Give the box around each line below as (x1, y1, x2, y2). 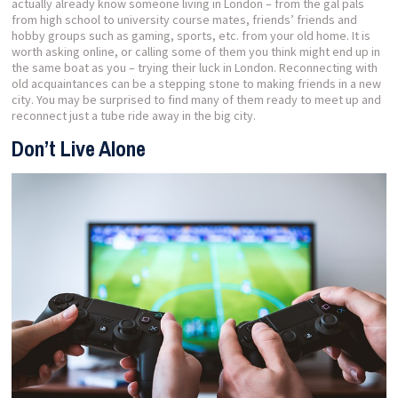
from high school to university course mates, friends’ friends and (12, 11, 358, 28)
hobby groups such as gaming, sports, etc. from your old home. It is (12, 27, 371, 44)
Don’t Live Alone (12, 133, 147, 163)
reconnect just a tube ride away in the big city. (12, 107, 257, 123)
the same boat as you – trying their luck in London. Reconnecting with (12, 59, 378, 76)
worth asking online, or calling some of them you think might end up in (12, 43, 381, 60)
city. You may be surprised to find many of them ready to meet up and (12, 91, 382, 107)
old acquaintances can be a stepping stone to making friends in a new (12, 75, 382, 92)
